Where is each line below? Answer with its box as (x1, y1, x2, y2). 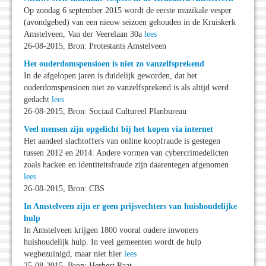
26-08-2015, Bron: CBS (24, 184, 104, 194)
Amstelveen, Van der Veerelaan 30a (24, 30, 144, 39)
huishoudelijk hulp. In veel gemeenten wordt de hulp (24, 237, 201, 247)
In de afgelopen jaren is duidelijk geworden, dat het (24, 71, 197, 81)
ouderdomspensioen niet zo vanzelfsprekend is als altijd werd (24, 83, 229, 93)
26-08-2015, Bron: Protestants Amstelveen (24, 42, 166, 51)
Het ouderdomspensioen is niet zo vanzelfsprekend (24, 59, 204, 69)
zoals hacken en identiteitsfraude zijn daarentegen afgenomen (24, 160, 229, 170)
